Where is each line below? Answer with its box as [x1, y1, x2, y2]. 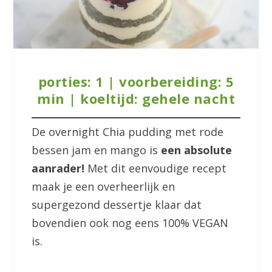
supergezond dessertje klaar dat [32, 197, 202, 212]
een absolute [161, 142, 233, 157]
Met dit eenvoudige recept [87, 160, 227, 175]
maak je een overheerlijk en [32, 178, 175, 194]
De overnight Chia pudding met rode [32, 124, 224, 139]
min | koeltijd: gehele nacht [37, 89, 235, 107]
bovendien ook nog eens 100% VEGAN [32, 215, 229, 230]
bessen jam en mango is [32, 142, 161, 157]
